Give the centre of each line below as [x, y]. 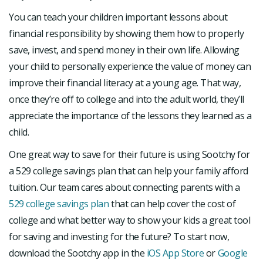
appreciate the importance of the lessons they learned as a [130, 115]
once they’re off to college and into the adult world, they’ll [127, 99]
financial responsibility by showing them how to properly [127, 33]
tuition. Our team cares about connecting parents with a [124, 187]
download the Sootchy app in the [78, 253]
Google [232, 253]
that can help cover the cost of [172, 203]
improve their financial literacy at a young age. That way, [125, 82]
